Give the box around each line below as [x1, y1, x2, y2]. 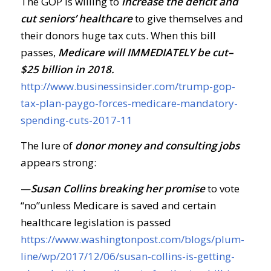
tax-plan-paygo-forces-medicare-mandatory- [20, 96, 238, 110]
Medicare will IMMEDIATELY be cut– [57, 45, 233, 59]
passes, [20, 45, 58, 59]
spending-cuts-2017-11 [20, 113, 132, 127]
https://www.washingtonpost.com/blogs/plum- [20, 232, 244, 246]
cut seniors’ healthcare [20, 11, 132, 25]
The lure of [20, 139, 75, 153]
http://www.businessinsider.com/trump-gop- [20, 79, 235, 93]
